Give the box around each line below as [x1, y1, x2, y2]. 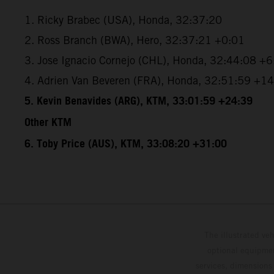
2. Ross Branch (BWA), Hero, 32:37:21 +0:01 [24, 33, 245, 46]
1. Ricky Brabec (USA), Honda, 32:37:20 [24, 13, 222, 26]
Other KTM [24, 112, 72, 133]
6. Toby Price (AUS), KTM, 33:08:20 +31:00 [24, 133, 227, 155]
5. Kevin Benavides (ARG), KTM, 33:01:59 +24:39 [24, 91, 253, 112]
